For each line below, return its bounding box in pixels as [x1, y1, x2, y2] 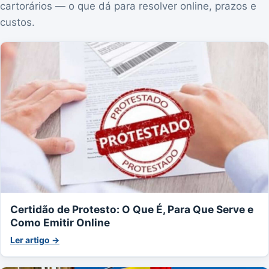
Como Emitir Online [10, 216, 110, 229]
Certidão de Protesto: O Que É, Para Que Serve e [10, 203, 253, 216]
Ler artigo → [10, 235, 59, 246]
